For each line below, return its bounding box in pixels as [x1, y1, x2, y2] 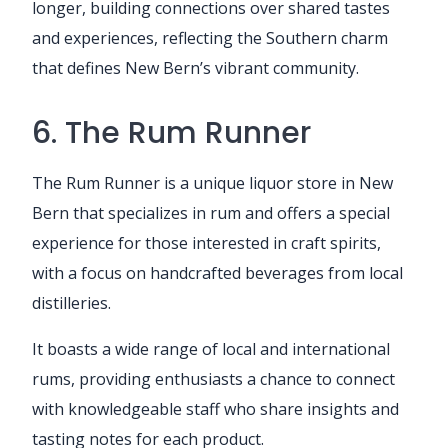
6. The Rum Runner [32, 111, 311, 154]
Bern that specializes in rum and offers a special [32, 201, 390, 224]
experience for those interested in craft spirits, [32, 231, 381, 254]
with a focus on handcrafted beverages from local [32, 261, 403, 284]
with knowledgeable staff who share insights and [32, 397, 399, 420]
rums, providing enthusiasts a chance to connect [32, 367, 395, 390]
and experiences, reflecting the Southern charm [32, 26, 388, 49]
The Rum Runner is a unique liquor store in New [32, 171, 393, 194]
